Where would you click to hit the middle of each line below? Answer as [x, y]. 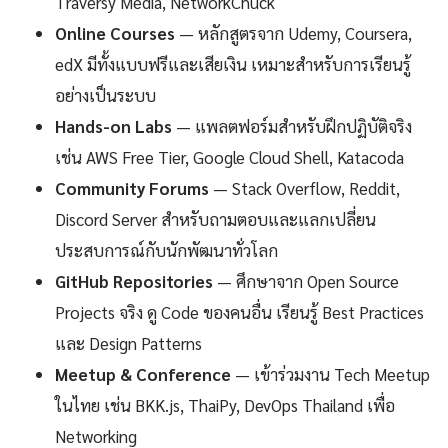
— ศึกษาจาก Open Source [306, 280]
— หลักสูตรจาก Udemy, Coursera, [293, 32]
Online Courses [115, 32]
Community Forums [132, 187]
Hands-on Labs [113, 125]
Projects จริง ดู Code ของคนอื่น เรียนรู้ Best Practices [239, 311]
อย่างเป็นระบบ [105, 94]
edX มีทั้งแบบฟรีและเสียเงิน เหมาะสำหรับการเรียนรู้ [233, 63]
